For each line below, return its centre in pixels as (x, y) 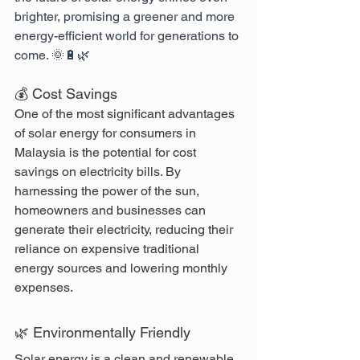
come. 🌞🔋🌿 (52, 55)
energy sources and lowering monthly (123, 268)
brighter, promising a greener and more (126, 17)
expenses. (44, 288)
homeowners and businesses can (112, 211)
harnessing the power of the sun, (108, 191)
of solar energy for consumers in (107, 133)
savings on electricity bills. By (99, 172)
